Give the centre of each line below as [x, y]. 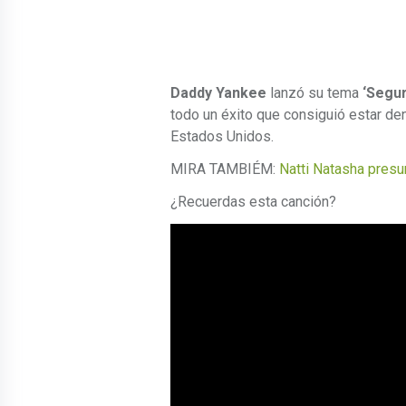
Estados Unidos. [222, 137]
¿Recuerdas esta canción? [253, 202]
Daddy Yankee [218, 93]
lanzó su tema [314, 93]
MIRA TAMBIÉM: [225, 169]
